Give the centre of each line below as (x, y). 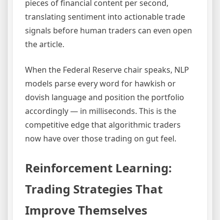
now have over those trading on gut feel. (101, 139)
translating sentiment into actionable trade (105, 17)
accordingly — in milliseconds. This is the (101, 111)
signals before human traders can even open (109, 31)
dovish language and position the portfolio (105, 97)
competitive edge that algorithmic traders (103, 125)
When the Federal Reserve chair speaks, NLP (107, 70)
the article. (45, 44)
